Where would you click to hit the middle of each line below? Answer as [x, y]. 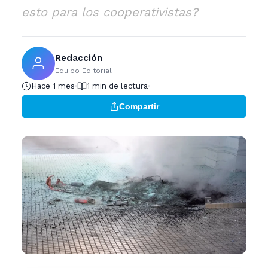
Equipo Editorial [83, 70]
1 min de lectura [117, 86]
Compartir [139, 107]
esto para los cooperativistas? [110, 12]
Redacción [79, 58]
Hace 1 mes [53, 86]
